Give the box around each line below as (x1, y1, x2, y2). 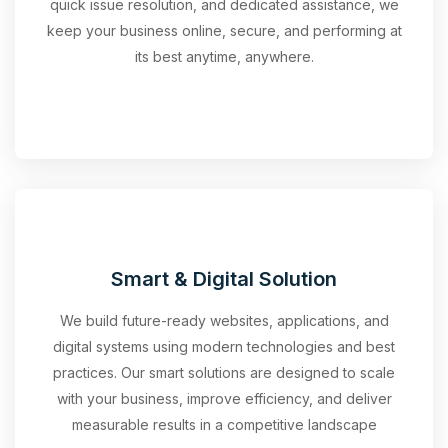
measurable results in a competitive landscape (71, 415, 377, 433)
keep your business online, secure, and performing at (46, 21, 402, 39)
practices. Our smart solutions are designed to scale (53, 363, 395, 381)
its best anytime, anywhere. (134, 47, 314, 65)
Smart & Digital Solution (111, 266, 337, 291)
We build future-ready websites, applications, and (59, 311, 389, 329)
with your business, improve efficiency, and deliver (56, 389, 392, 407)
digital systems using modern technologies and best (53, 337, 395, 355)
